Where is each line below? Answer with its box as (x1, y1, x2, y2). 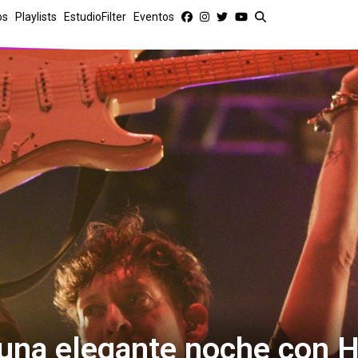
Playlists (15, 10, 57, 23)
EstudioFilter (64, 10, 126, 23)
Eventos (133, 10, 174, 23)
